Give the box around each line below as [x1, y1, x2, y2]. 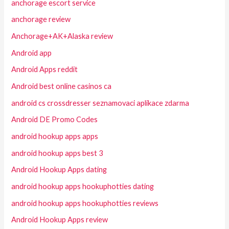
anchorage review [11, 15, 71, 24]
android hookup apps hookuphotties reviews [11, 198, 159, 208]
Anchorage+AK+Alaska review [11, 32, 113, 41]
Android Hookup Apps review [11, 215, 108, 224]
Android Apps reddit [11, 65, 78, 74]
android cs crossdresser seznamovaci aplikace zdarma [11, 98, 190, 107]
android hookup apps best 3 [11, 148, 103, 157]
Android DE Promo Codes [11, 115, 98, 124]
